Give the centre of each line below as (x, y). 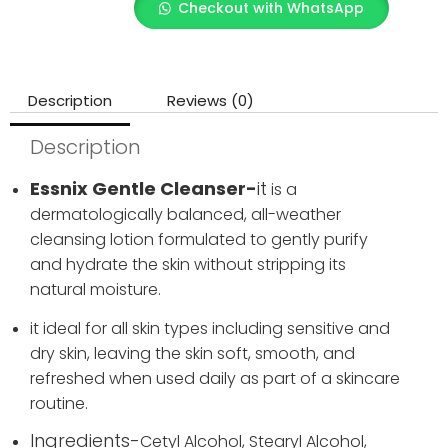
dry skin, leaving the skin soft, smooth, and (192, 353)
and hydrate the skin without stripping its (188, 265)
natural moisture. (95, 290)
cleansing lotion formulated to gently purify (199, 240)
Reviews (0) (210, 101)
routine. (59, 403)
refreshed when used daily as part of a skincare (215, 378)
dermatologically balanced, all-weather (185, 215)
